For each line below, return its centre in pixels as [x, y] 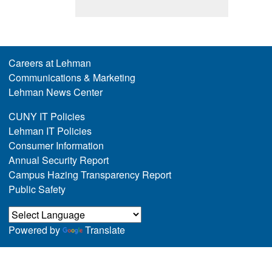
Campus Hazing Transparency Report [90, 175]
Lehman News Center [55, 92]
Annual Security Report [58, 160]
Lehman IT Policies [50, 131]
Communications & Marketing [72, 78]
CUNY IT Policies [46, 117]
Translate [105, 230]
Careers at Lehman [49, 63]
